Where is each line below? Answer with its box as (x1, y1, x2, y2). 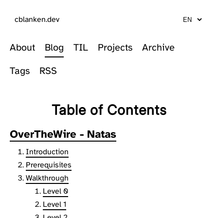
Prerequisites (26, 160, 72, 170)
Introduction (26, 147, 69, 157)
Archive (142, 41, 175, 54)
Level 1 (43, 200, 67, 209)
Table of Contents (51, 102, 167, 118)
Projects (98, 41, 132, 54)
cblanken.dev (15, 15, 59, 24)
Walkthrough (26, 173, 69, 183)
